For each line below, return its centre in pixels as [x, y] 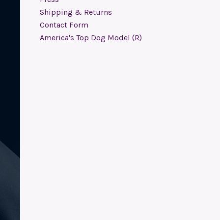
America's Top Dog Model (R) [91, 38]
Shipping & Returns [76, 12]
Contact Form [64, 25]
